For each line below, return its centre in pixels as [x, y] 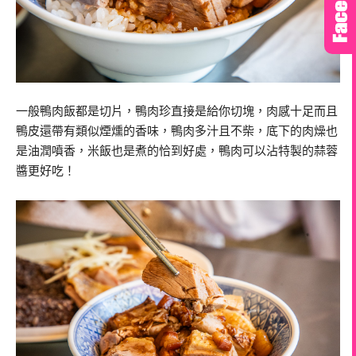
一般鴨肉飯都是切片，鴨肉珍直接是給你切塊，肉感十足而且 [177, 112]
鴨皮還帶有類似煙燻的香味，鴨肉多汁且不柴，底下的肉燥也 [177, 132]
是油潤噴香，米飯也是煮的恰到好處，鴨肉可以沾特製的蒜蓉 [177, 151]
